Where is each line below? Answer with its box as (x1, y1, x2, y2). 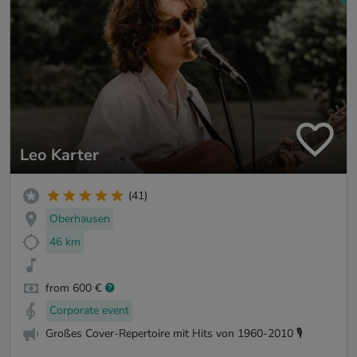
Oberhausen (49, 211, 110, 227)
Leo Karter (20, 143, 99, 166)
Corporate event (49, 303, 129, 319)
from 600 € (45, 280, 101, 296)
